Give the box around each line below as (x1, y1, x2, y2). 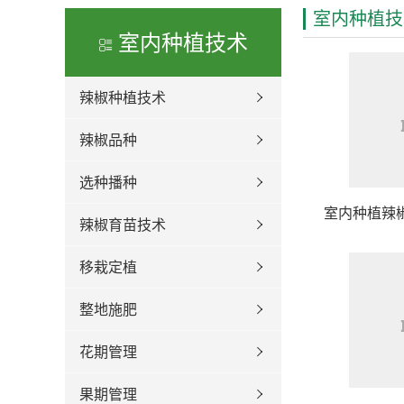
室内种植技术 (113, 27, 248, 57)
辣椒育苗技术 (79, 215, 166, 234)
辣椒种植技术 (79, 87, 166, 107)
